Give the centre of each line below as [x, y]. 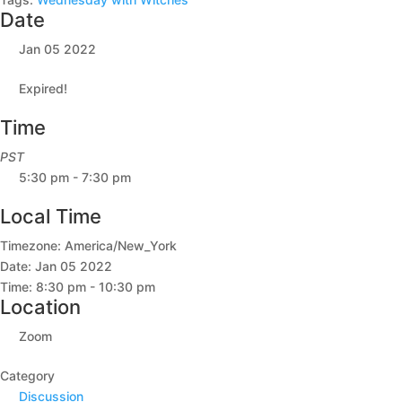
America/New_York [121, 245]
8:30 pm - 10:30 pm [96, 287]
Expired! [43, 88]
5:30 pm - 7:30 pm [75, 177]
